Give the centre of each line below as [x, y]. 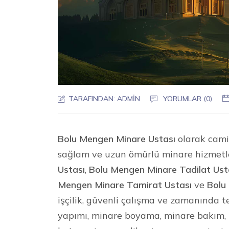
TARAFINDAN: [92, 98]
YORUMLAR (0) [188, 98]
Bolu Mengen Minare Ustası [117, 139]
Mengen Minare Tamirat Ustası [125, 185]
